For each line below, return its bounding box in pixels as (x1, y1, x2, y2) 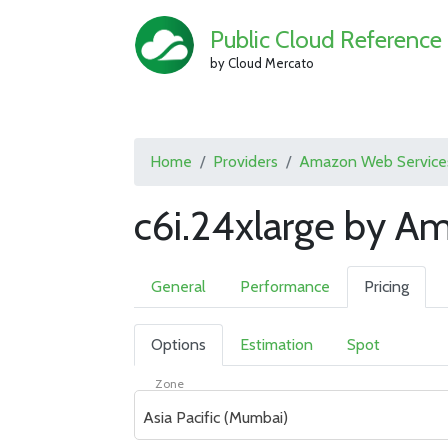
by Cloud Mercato (209, 54, 314, 71)
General (151, 277, 207, 296)
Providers (213, 152, 279, 171)
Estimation (240, 335, 314, 354)
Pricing (364, 277, 410, 296)
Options (151, 335, 207, 354)
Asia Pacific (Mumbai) (143, 407, 289, 427)
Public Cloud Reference (209, 24, 442, 54)
